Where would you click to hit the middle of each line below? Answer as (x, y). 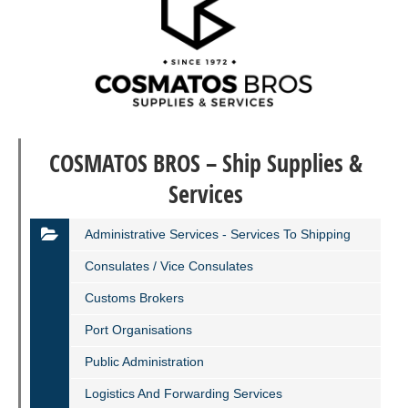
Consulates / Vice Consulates (169, 265)
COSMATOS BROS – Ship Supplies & (205, 163)
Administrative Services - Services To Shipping (218, 234)
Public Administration (144, 361)
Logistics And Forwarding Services (184, 393)
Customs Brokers (134, 297)
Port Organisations (138, 329)
